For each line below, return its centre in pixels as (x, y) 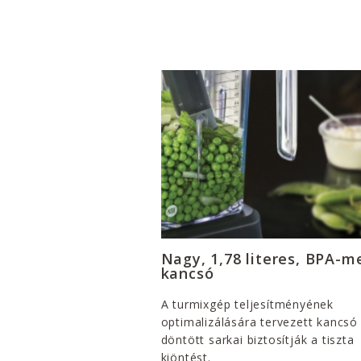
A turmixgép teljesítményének (247, 304)
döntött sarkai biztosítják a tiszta (257, 339)
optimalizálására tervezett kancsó (259, 322)
